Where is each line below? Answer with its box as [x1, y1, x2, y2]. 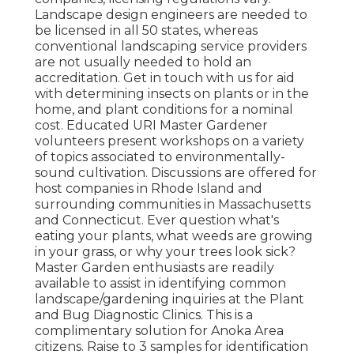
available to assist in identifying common [35, 276, 286, 292]
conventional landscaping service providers [35, 39, 307, 55]
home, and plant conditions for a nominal [35, 102, 293, 118]
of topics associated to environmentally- [35, 149, 285, 165]
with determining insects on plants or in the [35, 86, 309, 102]
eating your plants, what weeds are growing [35, 228, 313, 244]
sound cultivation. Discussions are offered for [35, 165, 317, 181]
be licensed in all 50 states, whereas [35, 23, 258, 39]
